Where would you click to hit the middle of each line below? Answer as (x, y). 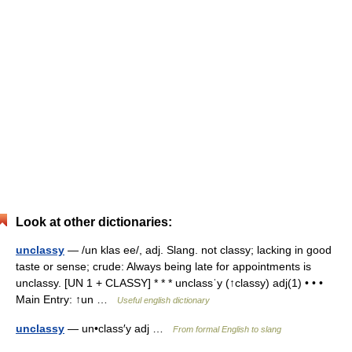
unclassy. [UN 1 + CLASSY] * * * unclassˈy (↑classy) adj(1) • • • (169, 282)
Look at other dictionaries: (94, 222)
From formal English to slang (227, 329)
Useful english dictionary (163, 300)
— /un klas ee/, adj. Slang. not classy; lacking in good (198, 249)
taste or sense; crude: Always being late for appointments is (163, 266)
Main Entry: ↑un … (66, 299)
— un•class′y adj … (119, 328)
